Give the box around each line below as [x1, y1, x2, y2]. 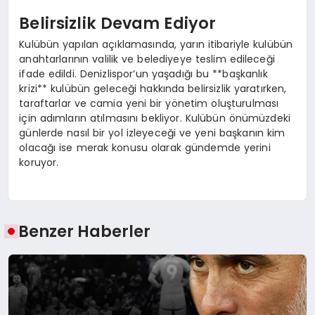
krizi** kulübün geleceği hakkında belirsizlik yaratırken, [19, 81, 287, 96]
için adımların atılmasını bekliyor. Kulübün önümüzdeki [19, 110, 291, 125]
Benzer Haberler [18, 220, 151, 243]
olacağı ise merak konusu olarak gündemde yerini [19, 140, 271, 155]
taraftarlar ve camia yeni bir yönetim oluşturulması [19, 96, 279, 110]
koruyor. [19, 155, 59, 169]
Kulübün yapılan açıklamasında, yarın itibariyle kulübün [19, 37, 293, 51]
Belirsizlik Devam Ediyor [19, 12, 217, 35]
